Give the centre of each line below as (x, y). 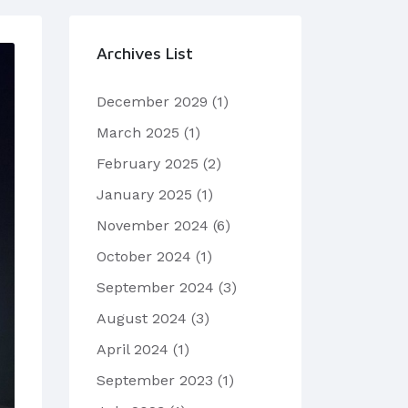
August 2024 (144, 318)
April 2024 (135, 349)
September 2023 (157, 380)
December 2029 (154, 102)
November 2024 (155, 225)
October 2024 (146, 256)
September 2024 (158, 287)
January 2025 (147, 194)
